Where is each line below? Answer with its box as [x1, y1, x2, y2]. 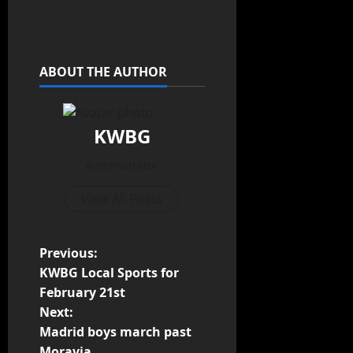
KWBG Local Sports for [39, 264, 179, 282]
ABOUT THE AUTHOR [39, 63, 167, 81]
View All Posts [81, 190, 163, 208]
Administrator [85, 158, 159, 173]
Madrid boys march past [39, 323, 191, 341]
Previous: [39, 244, 98, 262]
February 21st [39, 284, 125, 302]
